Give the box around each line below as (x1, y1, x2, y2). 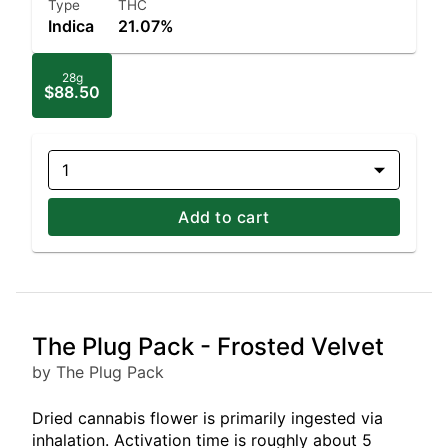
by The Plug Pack (32, 362, 164, 382)
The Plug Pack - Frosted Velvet (32, 332, 384, 361)
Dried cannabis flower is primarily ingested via (32, 408, 383, 428)
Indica (48, 16, 94, 36)
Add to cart (178, 207, 270, 227)
